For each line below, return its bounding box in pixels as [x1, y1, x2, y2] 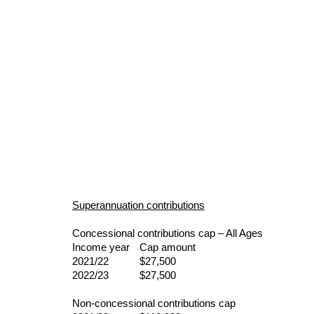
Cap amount [139, 242, 196, 254]
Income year [71, 242, 132, 254]
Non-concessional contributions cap [71, 298, 235, 310]
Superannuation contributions [71, 200, 205, 212]
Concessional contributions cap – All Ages [71, 228, 263, 240]
